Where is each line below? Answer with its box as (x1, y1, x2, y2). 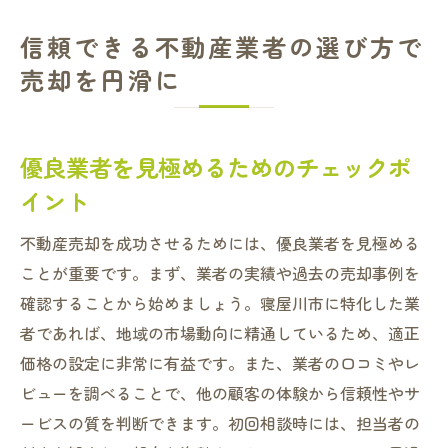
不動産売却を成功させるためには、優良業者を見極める (20, 231, 420, 255)
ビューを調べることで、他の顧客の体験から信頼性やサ (20, 381, 420, 405)
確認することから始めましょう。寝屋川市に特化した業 (20, 291, 420, 315)
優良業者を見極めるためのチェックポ (20, 150, 411, 184)
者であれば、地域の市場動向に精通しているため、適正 (20, 321, 420, 345)
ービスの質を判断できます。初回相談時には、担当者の (20, 411, 420, 435)
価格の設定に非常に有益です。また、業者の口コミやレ (20, 351, 420, 375)
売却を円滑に (20, 62, 182, 97)
